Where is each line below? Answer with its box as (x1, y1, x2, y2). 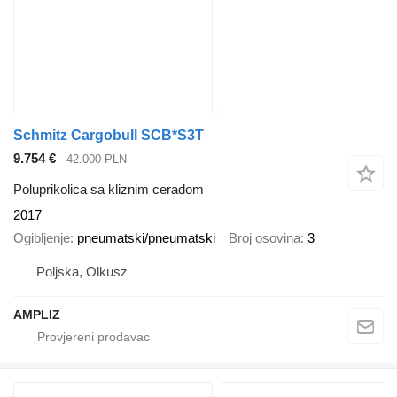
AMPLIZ (13, 307, 60, 322)
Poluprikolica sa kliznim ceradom (13, 181, 204, 197)
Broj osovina (229, 230, 300, 246)
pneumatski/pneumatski (77, 230, 215, 246)
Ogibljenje (13, 230, 70, 246)
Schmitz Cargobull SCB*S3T (13, 128, 204, 143)
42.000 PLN (66, 152, 127, 167)
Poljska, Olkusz (36, 263, 128, 279)
